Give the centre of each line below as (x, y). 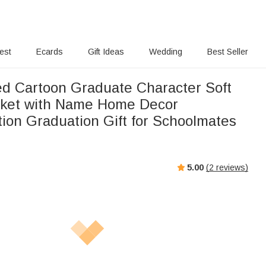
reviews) (231, 167)
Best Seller (227, 52)
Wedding (165, 52)
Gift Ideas (106, 52)
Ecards (50, 52)
